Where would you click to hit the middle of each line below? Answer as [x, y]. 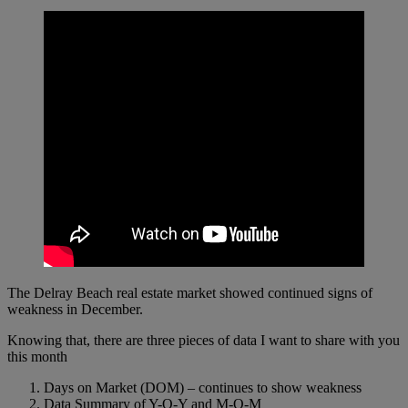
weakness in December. [75, 310]
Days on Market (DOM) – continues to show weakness [203, 388]
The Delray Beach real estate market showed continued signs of [190, 293]
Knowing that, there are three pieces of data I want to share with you [204, 341]
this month [37, 357]
